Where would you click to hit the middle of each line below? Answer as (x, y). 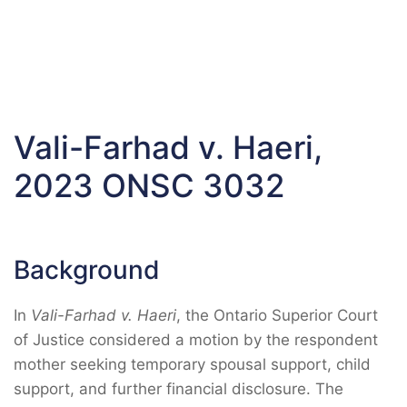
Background (87, 270)
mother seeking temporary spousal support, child (192, 364)
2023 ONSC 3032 (149, 185)
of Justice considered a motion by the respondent (196, 340)
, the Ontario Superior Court (277, 315)
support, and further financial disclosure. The (179, 389)
